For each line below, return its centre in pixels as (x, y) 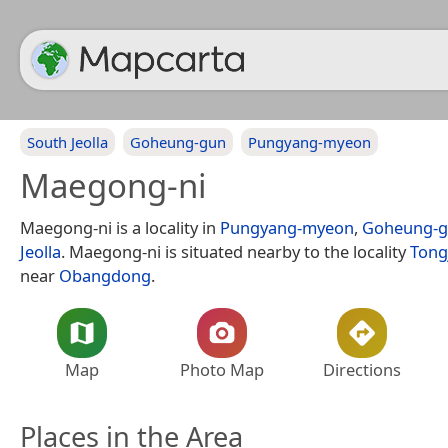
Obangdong (105, 275)
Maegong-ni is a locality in (120, 227)
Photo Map (222, 369)
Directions (362, 369)
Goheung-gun (178, 142)
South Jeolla (67, 142)
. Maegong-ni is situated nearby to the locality (235, 251)
